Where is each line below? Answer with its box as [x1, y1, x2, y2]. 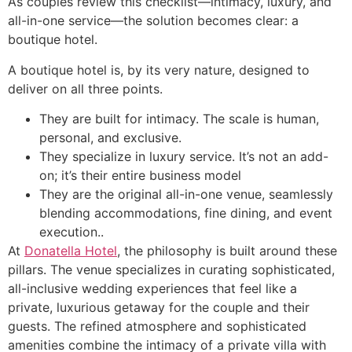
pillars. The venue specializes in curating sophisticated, [8, 262, 335, 278]
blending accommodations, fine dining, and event [39, 205, 332, 222]
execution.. [39, 224, 104, 240]
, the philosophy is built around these [117, 243, 337, 259]
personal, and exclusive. [39, 130, 181, 146]
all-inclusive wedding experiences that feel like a [8, 280, 297, 297]
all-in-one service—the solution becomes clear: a [8, 13, 299, 29]
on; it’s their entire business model [39, 167, 241, 184]
